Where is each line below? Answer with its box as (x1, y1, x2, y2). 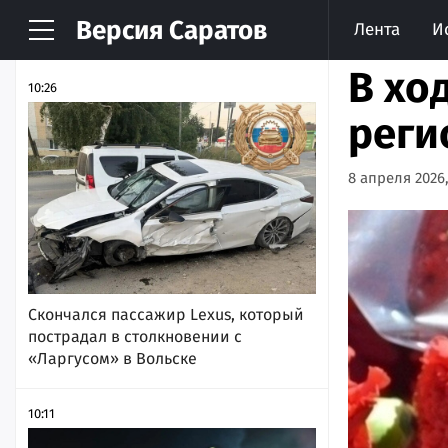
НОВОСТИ (28, 25, 128, 49)
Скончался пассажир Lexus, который (28, 304, 304, 324)
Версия (76, 15, 163, 46)
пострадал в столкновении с (28, 326, 242, 346)
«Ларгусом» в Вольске (28, 348, 197, 368)
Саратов (163, 15, 267, 46)
